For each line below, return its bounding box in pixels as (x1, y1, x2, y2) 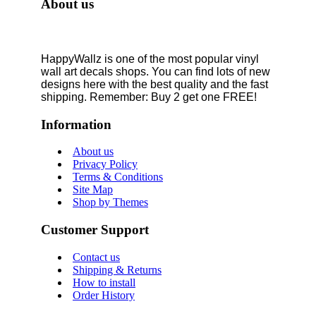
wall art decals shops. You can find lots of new (41, 66, 270, 78)
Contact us (73, 250, 120, 263)
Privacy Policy (73, 158, 138, 171)
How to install (73, 276, 135, 288)
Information (41, 116, 111, 132)
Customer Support (41, 222, 149, 238)
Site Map (73, 183, 113, 196)
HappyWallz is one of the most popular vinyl (41, 53, 259, 66)
